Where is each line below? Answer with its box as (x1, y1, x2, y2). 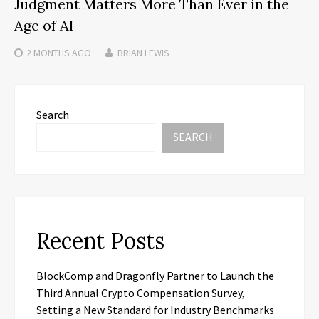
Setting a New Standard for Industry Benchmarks (36, 302, 274, 317)
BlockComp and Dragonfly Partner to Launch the (36, 268, 274, 283)
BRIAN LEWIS (117, 46, 169, 59)
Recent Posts (36, 226, 164, 254)
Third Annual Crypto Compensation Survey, (36, 285, 245, 300)
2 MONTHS (26, 46, 70, 59)
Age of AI (14, 16, 74, 34)
